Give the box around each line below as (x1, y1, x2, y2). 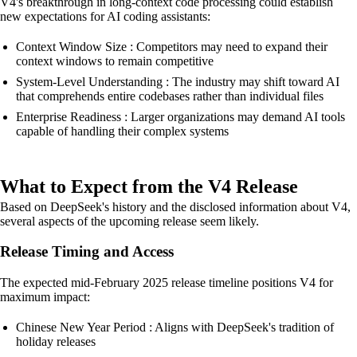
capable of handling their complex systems (16, 124, 229, 138)
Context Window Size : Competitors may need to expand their (16, 39, 328, 53)
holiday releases (16, 334, 96, 348)
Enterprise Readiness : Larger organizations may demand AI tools (16, 109, 345, 124)
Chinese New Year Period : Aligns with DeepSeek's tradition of (16, 320, 334, 334)
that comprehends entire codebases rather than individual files (16, 88, 324, 103)
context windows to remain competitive (16, 53, 214, 68)
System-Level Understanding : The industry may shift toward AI (16, 74, 339, 88)
